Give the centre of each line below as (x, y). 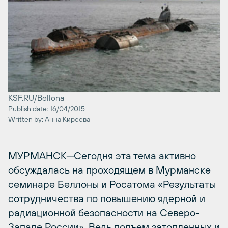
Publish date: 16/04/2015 (47, 109)
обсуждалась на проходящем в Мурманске (109, 170)
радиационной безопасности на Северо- (104, 212)
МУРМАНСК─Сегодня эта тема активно (102, 155)
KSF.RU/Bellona (36, 98)
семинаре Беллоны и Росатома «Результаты (112, 184)
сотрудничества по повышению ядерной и (107, 198)
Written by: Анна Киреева (49, 119)
